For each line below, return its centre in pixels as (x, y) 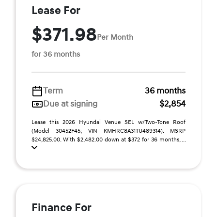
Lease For (56, 11)
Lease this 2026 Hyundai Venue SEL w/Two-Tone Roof (108, 122)
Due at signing (70, 104)
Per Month (115, 37)
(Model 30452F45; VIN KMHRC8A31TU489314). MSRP (108, 131)
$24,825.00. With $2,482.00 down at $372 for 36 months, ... (108, 140)
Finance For (62, 208)
